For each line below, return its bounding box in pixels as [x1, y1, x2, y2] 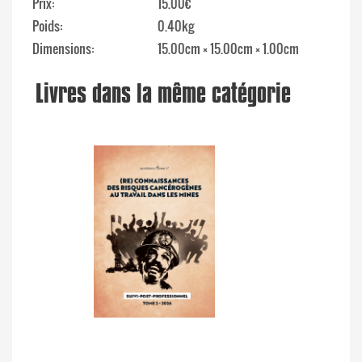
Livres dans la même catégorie [36, 78, 291, 108]
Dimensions [32, 38, 91, 58]
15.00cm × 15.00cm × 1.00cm [158, 38, 299, 58]
